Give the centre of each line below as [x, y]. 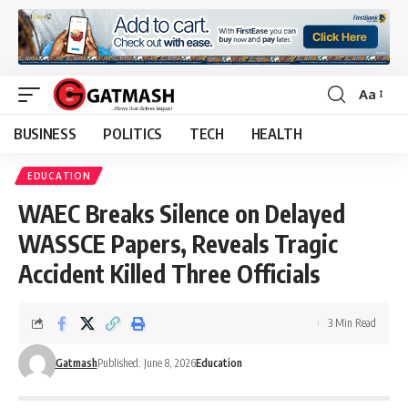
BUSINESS [45, 133]
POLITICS [133, 133]
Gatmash [76, 362]
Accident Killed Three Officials [169, 273]
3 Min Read [352, 322]
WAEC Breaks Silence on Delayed [182, 213]
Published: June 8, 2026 [146, 362]
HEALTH [276, 133]
